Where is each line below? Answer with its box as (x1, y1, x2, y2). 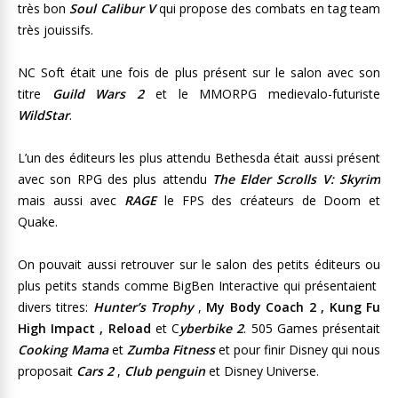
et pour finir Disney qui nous (215, 341, 380, 358)
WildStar (18, 107, 69, 123)
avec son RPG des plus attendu (18, 171, 212, 187)
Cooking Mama (18, 341, 108, 358)
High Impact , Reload (18, 320, 151, 337)
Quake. (18, 213, 58, 230)
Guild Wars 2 (52, 85, 145, 102)
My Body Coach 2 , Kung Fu (206, 298, 381, 315)
